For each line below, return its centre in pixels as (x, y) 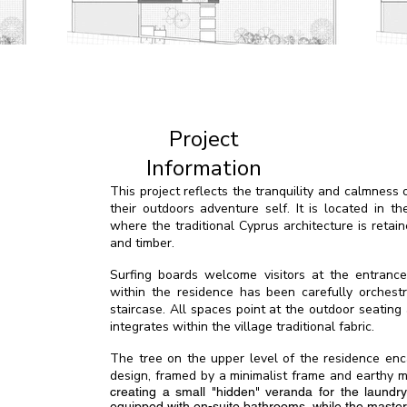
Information (203, 168)
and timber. (142, 243)
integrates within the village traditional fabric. (242, 326)
